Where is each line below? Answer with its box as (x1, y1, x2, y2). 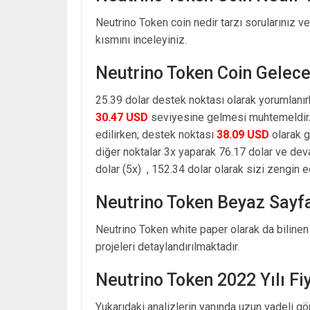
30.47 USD (95, 110, 148, 124)
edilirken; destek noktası (95, 127, 217, 141)
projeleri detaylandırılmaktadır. (95, 239, 239, 253)
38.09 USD (217, 127, 269, 141)
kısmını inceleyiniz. (95, 33, 187, 46)
